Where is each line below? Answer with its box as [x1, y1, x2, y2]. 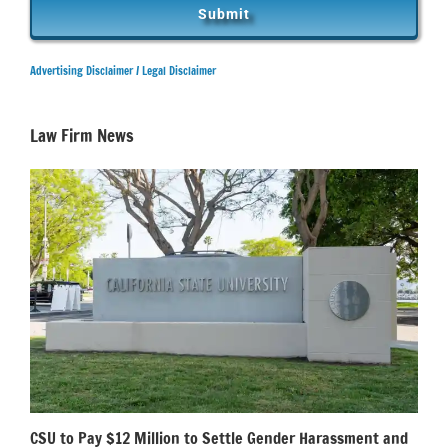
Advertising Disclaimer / [30, 63, 139, 80]
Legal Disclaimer [142, 63, 216, 80]
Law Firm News [30, 123, 134, 149]
